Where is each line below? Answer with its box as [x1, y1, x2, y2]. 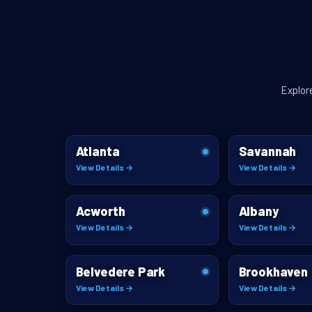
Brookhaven [238, 263, 308, 279]
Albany [238, 203, 279, 219]
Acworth [75, 203, 125, 219]
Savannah [238, 143, 297, 159]
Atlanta [75, 143, 120, 159]
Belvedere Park [75, 263, 166, 279]
